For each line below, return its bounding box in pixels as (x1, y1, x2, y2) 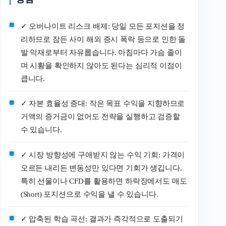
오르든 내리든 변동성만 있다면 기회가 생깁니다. (20, 163, 182, 172)
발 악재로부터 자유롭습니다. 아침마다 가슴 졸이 (20, 48, 182, 56)
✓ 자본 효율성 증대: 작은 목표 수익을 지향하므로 (20, 99, 185, 107)
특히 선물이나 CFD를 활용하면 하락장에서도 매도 (20, 177, 187, 185)
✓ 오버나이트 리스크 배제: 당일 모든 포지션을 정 (20, 22, 185, 30)
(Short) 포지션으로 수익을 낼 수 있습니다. (20, 190, 158, 198)
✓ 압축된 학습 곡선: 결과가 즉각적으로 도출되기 (20, 215, 183, 223)
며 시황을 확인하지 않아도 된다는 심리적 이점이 (20, 61, 182, 70)
